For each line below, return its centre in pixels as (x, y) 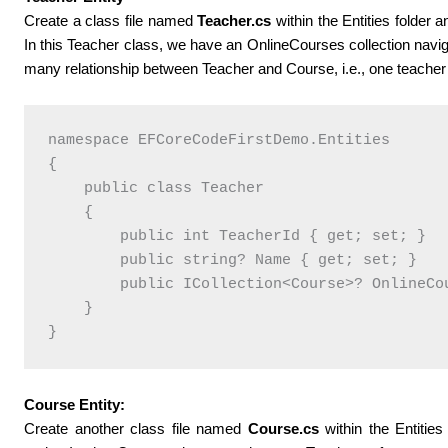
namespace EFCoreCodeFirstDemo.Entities (219, 140)
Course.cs (283, 428)
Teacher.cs (234, 20)
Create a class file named (111, 20)
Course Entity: (75, 404)
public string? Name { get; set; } (233, 260)
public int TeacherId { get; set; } (237, 236)
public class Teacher (156, 188)
